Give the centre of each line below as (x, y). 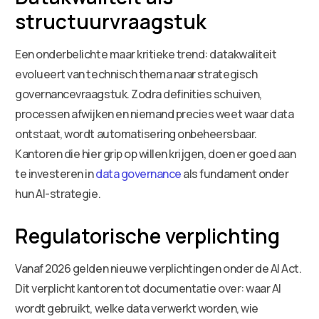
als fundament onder (235, 173)
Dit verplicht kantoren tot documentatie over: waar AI (148, 288)
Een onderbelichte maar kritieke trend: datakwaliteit (146, 54)
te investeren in (56, 173)
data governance (138, 173)
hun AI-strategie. (58, 193)
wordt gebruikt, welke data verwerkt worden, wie (137, 308)
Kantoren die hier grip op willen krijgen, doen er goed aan (156, 153)
